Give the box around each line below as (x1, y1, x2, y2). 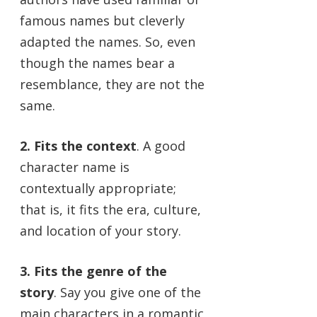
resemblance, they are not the (20, 75, 204, 93)
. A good (137, 137, 185, 154)
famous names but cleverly (20, 11, 185, 29)
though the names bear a (20, 54, 175, 71)
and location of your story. (20, 221, 181, 239)
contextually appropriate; (20, 179, 176, 197)
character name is (20, 158, 129, 175)
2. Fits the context (20, 137, 137, 154)
